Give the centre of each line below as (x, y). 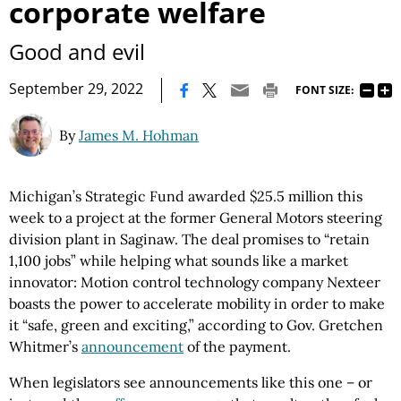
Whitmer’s (45, 347)
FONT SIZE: (324, 90)
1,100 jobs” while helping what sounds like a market (179, 261)
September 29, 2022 (76, 89)
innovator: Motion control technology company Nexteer (195, 282)
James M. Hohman (139, 136)
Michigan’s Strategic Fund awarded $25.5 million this (186, 196)
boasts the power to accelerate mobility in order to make (197, 304)
